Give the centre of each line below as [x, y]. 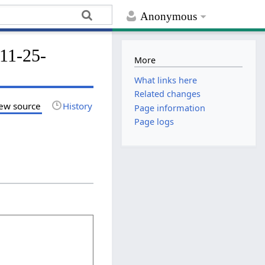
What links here [166, 80]
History [78, 106]
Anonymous [169, 17]
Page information [170, 108]
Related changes [168, 94]
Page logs [154, 121]
